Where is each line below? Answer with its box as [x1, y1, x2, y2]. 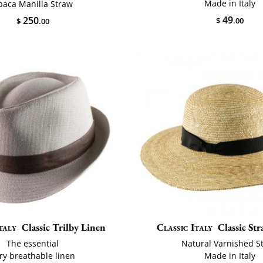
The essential [6, 237, 59, 249]
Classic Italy [156, 220, 213, 234]
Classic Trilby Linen [21, 220, 106, 234]
